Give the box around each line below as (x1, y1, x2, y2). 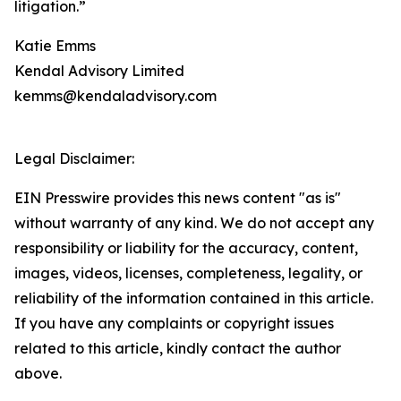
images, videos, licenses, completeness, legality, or (14, 264, 363, 283)
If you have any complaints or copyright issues (14, 314, 334, 333)
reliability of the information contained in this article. (14, 289, 373, 308)
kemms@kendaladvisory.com (14, 87, 217, 106)
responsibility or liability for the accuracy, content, (14, 239, 358, 258)
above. (14, 364, 62, 383)
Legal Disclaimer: (14, 149, 134, 168)
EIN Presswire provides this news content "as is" (14, 189, 341, 208)
